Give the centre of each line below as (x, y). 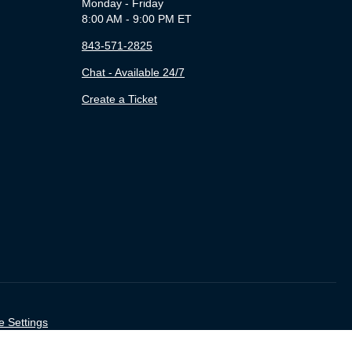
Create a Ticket (119, 99)
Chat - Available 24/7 (133, 72)
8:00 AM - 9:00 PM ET (136, 18)
